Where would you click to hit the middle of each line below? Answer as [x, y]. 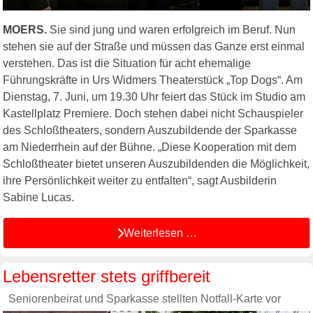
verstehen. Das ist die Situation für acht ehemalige [127, 64]
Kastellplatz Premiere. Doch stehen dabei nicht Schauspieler [153, 114]
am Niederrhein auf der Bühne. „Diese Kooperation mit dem [150, 147]
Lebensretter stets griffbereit [107, 277]
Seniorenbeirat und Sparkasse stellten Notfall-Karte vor [145, 299]
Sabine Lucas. [38, 198]
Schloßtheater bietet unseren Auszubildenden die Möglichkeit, [156, 164]
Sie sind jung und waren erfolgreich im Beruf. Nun [171, 30]
